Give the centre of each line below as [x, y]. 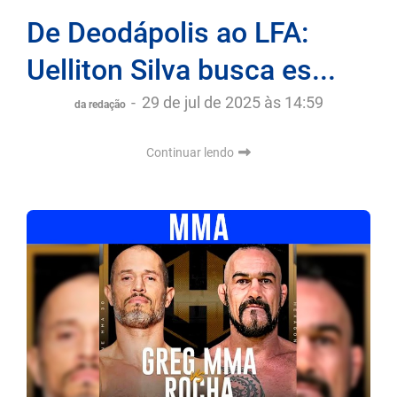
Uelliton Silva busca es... [181, 70]
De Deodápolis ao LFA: [167, 33]
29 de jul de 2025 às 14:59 [232, 103]
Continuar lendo [191, 153]
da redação [101, 105]
